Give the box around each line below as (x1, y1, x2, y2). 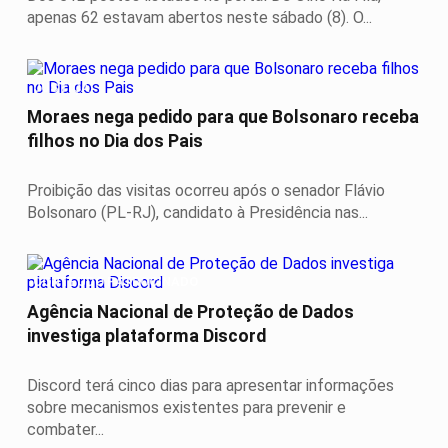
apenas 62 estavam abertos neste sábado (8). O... (27, 8, 372, 28)
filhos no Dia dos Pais (27, 131, 203, 152)
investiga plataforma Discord (27, 325, 266, 346)
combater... (27, 419, 104, 439)
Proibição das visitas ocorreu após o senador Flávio (27, 180, 385, 200)
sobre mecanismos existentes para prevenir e (27, 397, 346, 417)
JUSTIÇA (33, 79, 90, 95)
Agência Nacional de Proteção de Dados (27, 301, 354, 322)
